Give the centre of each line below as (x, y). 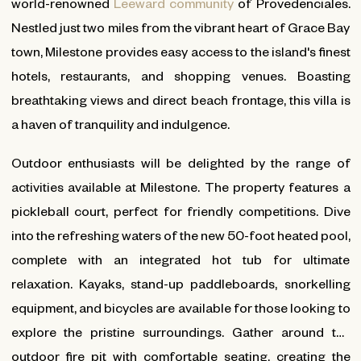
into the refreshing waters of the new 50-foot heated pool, (180, 234)
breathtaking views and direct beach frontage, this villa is (180, 99)
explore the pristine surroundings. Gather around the (180, 331)
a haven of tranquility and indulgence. (120, 123)
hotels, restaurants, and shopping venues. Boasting (180, 75)
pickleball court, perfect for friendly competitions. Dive (180, 210)
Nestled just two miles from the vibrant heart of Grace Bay (180, 27)
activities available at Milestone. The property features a (180, 186)
